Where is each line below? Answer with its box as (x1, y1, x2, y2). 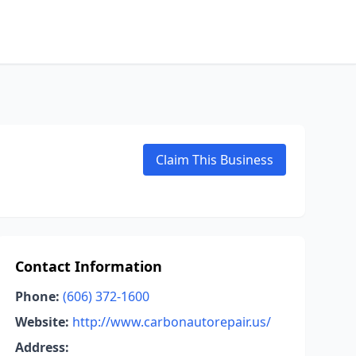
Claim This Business (156, 151, 273, 168)
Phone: (14, 288, 60, 305)
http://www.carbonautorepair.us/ (72, 313, 271, 331)
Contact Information (14, 257, 162, 276)
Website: (14, 313, 69, 331)
